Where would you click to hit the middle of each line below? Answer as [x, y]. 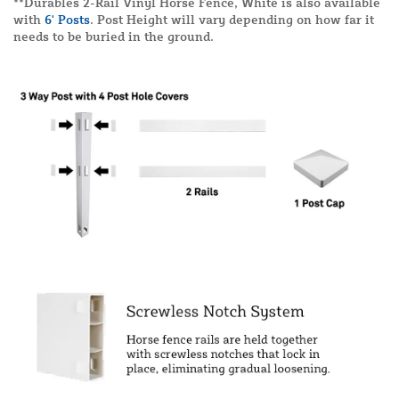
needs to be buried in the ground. [114, 37]
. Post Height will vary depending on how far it [232, 20]
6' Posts [67, 20]
